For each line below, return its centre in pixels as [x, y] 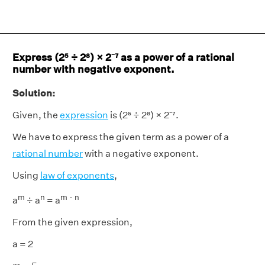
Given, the [36, 115]
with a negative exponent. [141, 153]
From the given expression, [72, 222]
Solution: [34, 93]
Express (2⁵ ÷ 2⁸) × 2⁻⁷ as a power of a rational [123, 57]
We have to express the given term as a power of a [121, 137]
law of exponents [77, 175]
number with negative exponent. [93, 69]
